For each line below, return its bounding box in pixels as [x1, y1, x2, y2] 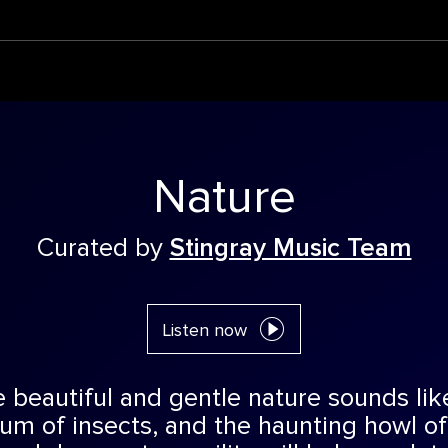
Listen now [163, 322, 247, 340]
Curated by [36, 235, 170, 261]
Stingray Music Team [169, 235, 412, 261]
